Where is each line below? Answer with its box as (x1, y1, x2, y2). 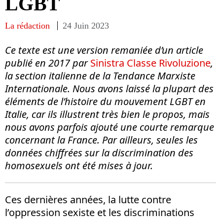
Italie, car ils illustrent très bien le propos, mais (5, 107, 210, 121)
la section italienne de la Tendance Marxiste (5, 69, 195, 82)
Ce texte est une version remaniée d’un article (5, 43, 203, 57)
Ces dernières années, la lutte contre (5, 192, 171, 206)
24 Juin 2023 (63, 20, 109, 31)
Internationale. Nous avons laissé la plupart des (5, 81, 214, 95)
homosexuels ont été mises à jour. (5, 158, 153, 172)
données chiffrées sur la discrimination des (5, 146, 193, 159)
